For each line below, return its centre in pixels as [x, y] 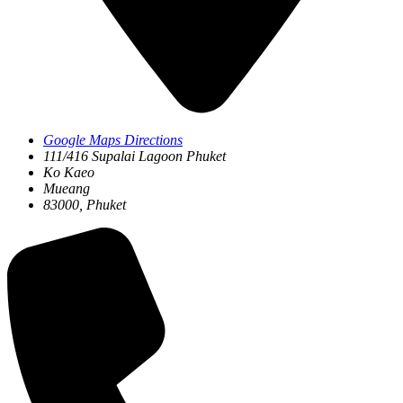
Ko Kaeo [69, 173]
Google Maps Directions [113, 140]
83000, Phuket [85, 205]
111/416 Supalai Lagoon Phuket [134, 157]
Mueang [67, 189]
